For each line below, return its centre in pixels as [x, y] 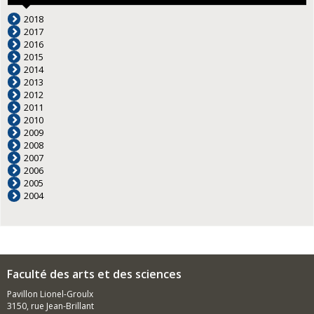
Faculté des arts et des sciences [94, 274]
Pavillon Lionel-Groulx [50, 294]
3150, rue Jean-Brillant [50, 306]
